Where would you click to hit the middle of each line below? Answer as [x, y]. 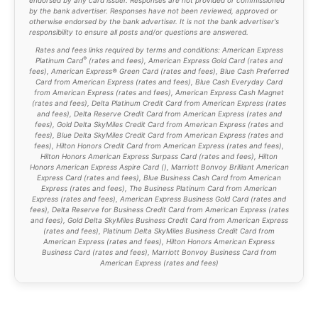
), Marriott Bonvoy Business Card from [210, 252]
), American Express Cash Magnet [226, 92]
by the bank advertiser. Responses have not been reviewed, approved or [153, 10]
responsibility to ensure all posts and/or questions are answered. [139, 32]
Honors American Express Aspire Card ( [97, 166]
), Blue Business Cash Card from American [209, 177]
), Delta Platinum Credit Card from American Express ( [176, 103]
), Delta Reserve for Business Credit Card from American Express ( [158, 209]
